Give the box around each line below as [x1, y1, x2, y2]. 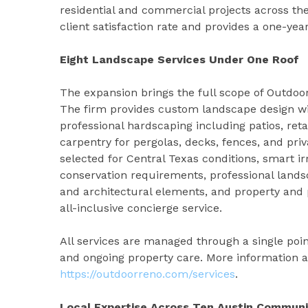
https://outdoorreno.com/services [60, 267, 235, 280]
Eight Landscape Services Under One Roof [60, 52, 299, 66]
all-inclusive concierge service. [60, 201, 222, 214]
